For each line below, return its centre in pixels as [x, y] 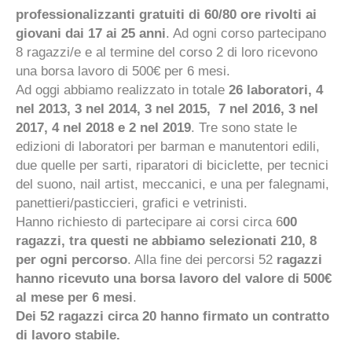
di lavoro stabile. [70, 335]
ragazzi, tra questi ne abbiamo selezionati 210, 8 [166, 240]
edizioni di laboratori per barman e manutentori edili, [168, 146]
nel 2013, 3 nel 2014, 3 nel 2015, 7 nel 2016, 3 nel [167, 108]
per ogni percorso [71, 259]
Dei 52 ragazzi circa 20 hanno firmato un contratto [172, 316]
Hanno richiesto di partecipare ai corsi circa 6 [149, 222]
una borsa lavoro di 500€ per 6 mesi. [123, 71]
